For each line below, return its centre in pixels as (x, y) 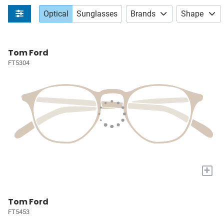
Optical (56, 13)
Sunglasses (97, 13)
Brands (143, 13)
